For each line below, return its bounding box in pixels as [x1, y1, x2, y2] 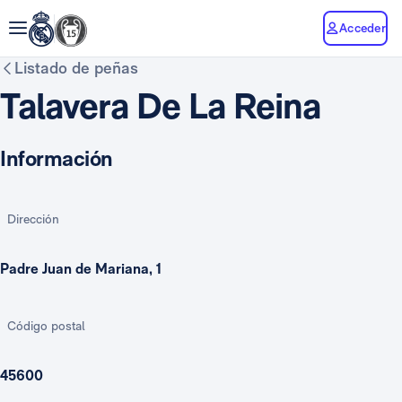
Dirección [7, 212, 59, 226]
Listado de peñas [14, 58, 138, 77]
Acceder [339, 20, 386, 35]
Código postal [7, 319, 85, 333]
